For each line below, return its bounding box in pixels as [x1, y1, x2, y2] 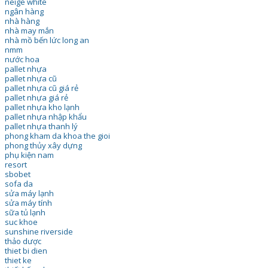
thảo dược [4, 235, 41, 246]
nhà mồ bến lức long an [4, 34, 89, 45]
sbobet [4, 168, 31, 179]
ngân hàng [4, 5, 44, 17]
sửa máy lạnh [4, 187, 54, 199]
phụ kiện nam [4, 149, 54, 160]
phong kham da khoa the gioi [4, 130, 110, 141]
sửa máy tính [4, 197, 52, 208]
